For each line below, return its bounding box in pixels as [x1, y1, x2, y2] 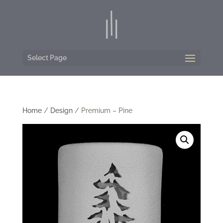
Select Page [27, 54, 67, 62]
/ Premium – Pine [72, 107, 132, 114]
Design [50, 107, 73, 114]
